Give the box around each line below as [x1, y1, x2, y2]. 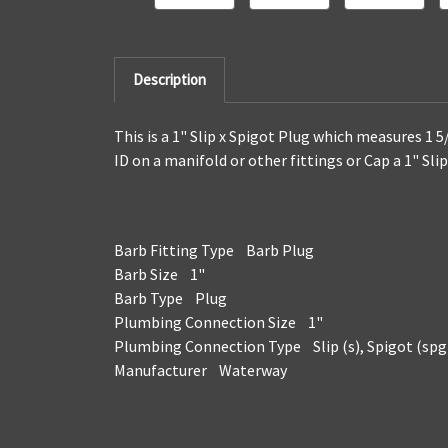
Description [132, 69, 206, 89]
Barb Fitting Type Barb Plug [114, 239, 314, 260]
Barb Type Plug [114, 287, 227, 308]
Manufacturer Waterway [114, 359, 287, 380]
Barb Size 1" [114, 263, 205, 284]
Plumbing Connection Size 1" [114, 311, 323, 332]
